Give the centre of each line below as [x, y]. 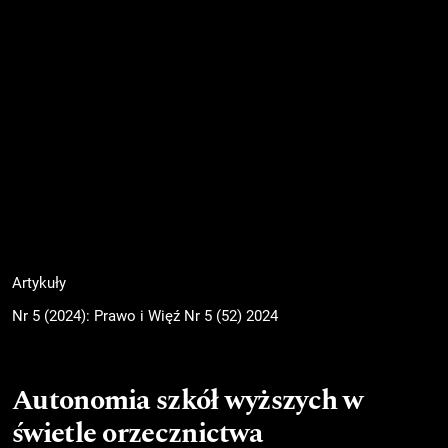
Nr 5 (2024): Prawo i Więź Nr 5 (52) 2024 [145, 316]
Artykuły [39, 282]
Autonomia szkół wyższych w [187, 401]
